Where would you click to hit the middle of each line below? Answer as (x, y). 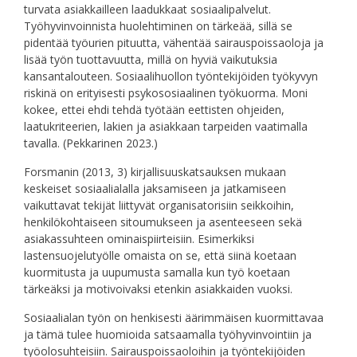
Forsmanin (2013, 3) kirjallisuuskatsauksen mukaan (155, 172)
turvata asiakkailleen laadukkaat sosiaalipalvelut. (147, 10)
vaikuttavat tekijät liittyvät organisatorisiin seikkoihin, (159, 206)
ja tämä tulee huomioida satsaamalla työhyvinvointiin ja (168, 335)
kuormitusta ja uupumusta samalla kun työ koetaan (157, 273)
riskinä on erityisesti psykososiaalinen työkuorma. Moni (166, 93)
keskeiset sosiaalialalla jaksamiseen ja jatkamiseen (155, 189)
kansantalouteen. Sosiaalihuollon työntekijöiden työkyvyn (171, 76)
